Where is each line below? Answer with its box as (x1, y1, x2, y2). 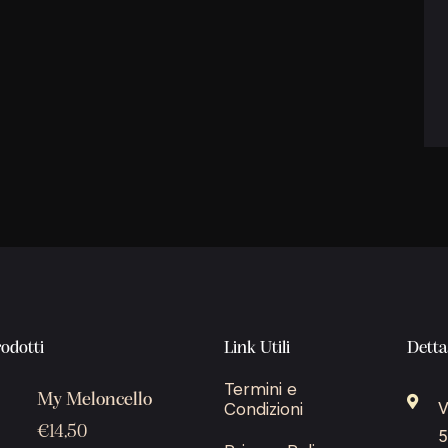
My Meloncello (36, 390, 152, 410)
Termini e (223, 377, 297, 400)
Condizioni (223, 397, 303, 420)
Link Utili (223, 339, 290, 357)
